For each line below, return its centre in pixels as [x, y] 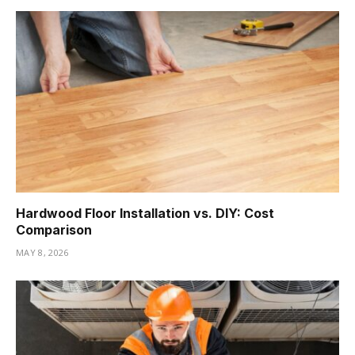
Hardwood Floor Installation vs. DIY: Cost [145, 214]
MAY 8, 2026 [42, 253]
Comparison [54, 230]
